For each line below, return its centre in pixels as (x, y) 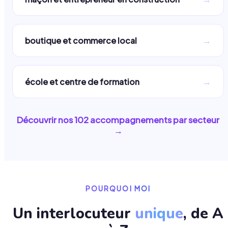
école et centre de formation (82, 82)
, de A (203, 213)
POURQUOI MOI (118, 189)
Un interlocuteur (74, 213)
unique (159, 213)
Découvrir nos (46, 120)
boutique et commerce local (81, 41)
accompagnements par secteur (154, 120)
